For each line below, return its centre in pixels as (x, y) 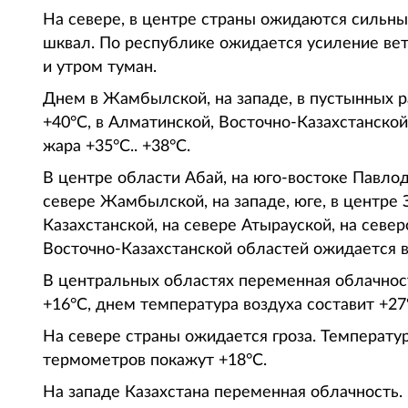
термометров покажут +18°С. (155, 361)
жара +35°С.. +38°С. (121, 147)
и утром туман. (100, 67)
